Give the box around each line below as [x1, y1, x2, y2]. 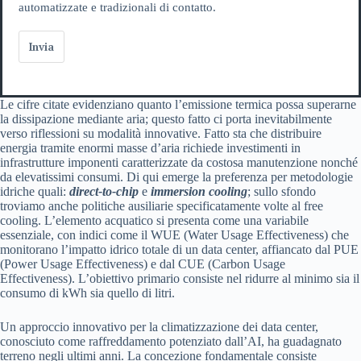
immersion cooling [151, 184, 247, 198]
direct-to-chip [66, 184, 139, 198]
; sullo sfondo [247, 184, 316, 198]
